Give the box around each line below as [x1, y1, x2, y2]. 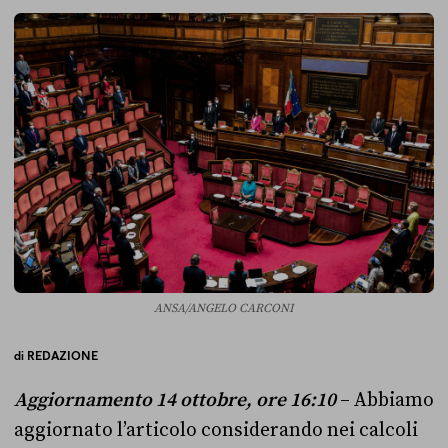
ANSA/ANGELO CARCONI [154, 301, 294, 316]
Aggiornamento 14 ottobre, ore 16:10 [14, 388, 336, 412]
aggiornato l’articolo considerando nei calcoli [14, 418, 418, 442]
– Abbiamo [336, 388, 434, 412]
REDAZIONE [27, 347, 98, 363]
